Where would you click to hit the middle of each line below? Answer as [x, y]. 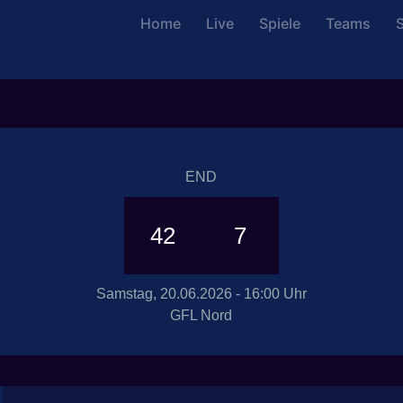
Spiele [280, 23]
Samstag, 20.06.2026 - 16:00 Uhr [201, 294]
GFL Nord [201, 315]
